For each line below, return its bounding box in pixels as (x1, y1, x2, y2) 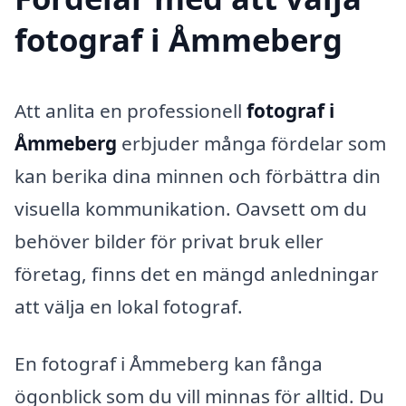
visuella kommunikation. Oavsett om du (14, 195, 367, 221)
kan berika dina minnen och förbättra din (14, 162, 381, 188)
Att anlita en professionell (14, 97, 246, 123)
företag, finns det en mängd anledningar (14, 260, 379, 286)
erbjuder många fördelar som (117, 130, 386, 156)
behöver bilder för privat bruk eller (14, 227, 324, 254)
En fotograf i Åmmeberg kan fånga (14, 351, 323, 377)
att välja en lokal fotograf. (14, 293, 243, 319)
